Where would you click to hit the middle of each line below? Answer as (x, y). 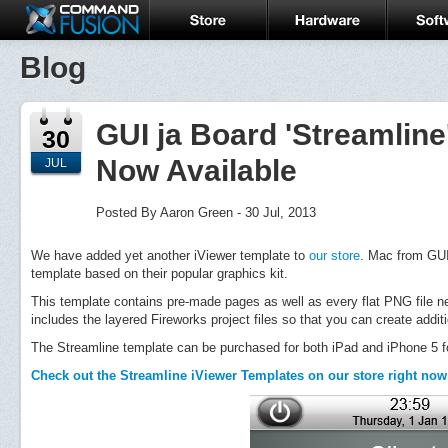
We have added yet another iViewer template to (170, 255)
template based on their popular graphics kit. (159, 273)
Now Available (196, 170)
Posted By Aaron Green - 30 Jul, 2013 (205, 212)
